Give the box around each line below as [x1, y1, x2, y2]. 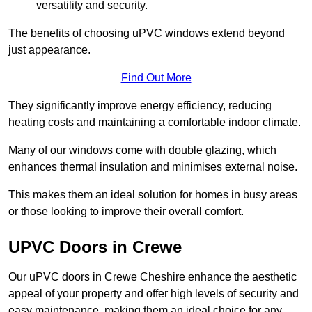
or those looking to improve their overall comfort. [8, 205, 244, 218]
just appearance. [8, 44, 91, 56]
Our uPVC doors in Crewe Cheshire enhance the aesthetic [8, 271, 297, 283]
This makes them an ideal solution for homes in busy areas [8, 189, 297, 201]
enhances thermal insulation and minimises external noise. [8, 161, 297, 173]
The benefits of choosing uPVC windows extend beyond [8, 27, 285, 40]
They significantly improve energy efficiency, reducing [8, 100, 272, 112]
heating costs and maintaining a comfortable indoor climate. [8, 116, 301, 129]
